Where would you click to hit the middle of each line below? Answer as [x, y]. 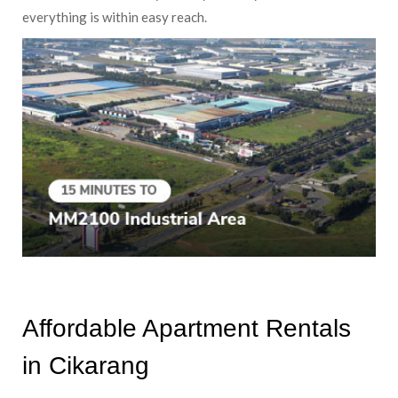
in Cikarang [86, 366]
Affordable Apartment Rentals [187, 329]
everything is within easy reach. [115, 17]
